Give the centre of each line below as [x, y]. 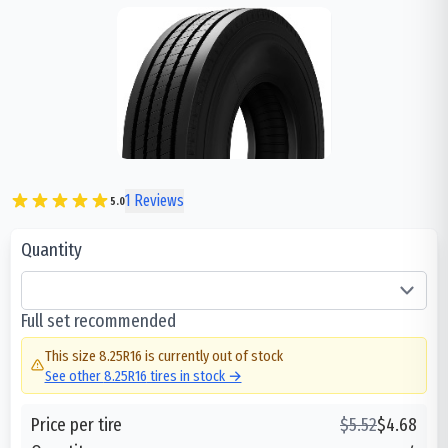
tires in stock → [194, 375]
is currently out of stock [212, 355]
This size [71, 355]
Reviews [157, 201]
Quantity [51, 250]
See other [74, 375]
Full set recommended [98, 321]
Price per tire [76, 425]
